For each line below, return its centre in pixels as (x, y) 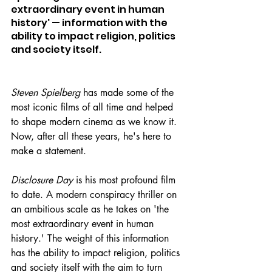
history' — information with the (90, 22)
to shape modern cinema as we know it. (95, 121)
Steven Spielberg (46, 92)
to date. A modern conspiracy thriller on (95, 194)
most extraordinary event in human (84, 223)
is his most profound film (126, 180)
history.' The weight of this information (91, 238)
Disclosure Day (42, 180)
